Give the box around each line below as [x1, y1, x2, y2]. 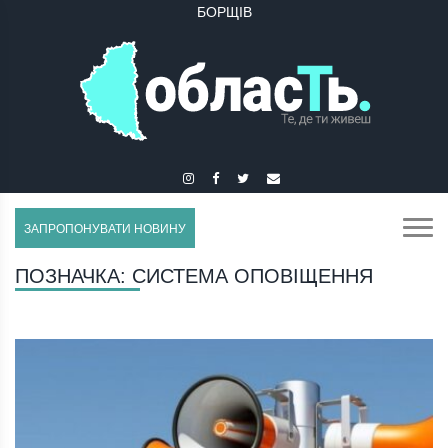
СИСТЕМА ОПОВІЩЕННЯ [132, 265, 373, 288]
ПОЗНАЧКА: [15, 265, 132, 288]
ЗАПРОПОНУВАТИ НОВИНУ [24, 222, 186, 237]
